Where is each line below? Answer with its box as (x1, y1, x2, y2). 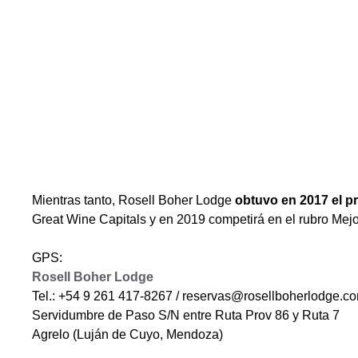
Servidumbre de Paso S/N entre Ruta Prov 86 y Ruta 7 (32, 308, 340, 323)
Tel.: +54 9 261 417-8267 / (32, 289, 182, 304)
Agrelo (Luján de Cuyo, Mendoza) (32, 328, 223, 342)
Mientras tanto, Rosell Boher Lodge (32, 193, 235, 208)
